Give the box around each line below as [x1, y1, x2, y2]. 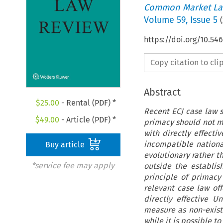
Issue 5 [190, 14, 218, 25]
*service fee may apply [31, 161, 114, 171]
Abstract [143, 86, 181, 98]
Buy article [45, 140, 87, 150]
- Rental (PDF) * [59, 98, 116, 108]
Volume [143, 14, 177, 25]
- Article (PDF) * [59, 115, 116, 125]
